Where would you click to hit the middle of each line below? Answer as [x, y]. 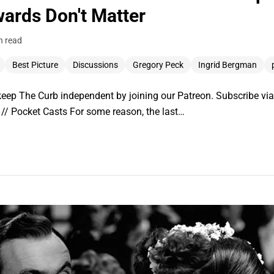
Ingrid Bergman [228, 65]
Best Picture [35, 65]
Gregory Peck [158, 65]
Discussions [95, 65]
